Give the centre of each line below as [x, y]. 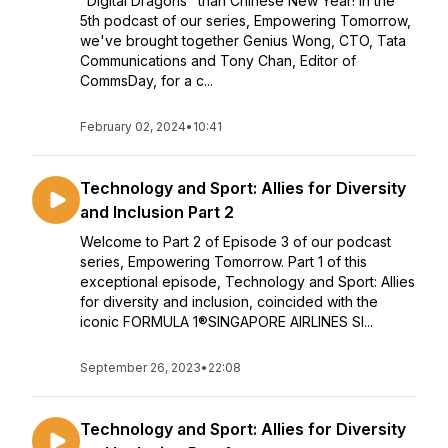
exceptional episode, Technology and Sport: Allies [247, 281]
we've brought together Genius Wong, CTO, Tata [243, 40]
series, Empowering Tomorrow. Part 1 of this [223, 261]
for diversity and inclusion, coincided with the [229, 301]
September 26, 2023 [140, 367]
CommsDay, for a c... [146, 80]
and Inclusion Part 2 [157, 212]
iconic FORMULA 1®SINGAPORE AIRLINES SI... [226, 321]
